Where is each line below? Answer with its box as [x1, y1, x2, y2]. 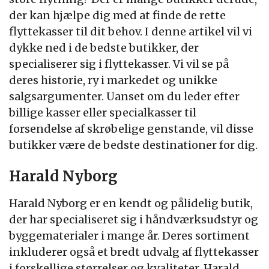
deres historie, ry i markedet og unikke [9, 73, 217, 87]
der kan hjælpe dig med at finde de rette [9, 8, 226, 22]
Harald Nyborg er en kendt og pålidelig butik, [9, 196, 253, 210]
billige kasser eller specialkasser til [9, 106, 196, 119]
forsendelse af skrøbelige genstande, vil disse [9, 122, 253, 136]
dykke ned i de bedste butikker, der [9, 41, 199, 55]
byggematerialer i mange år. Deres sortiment [9, 229, 250, 243]
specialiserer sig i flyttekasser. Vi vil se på [9, 57, 229, 71]
